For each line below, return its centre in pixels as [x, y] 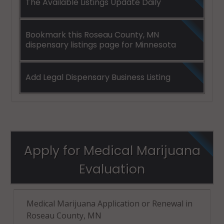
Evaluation [112, 169]
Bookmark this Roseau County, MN [92, 34]
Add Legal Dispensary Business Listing [98, 77]
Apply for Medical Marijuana [112, 150]
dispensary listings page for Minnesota [101, 44]
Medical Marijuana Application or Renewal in [109, 203]
